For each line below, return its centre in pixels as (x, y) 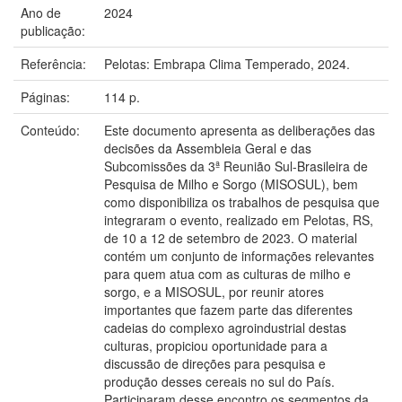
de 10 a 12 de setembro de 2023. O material (231, 237)
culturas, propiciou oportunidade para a (216, 345)
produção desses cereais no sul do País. (219, 381)
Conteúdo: (52, 130)
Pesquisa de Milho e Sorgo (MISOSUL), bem (231, 184)
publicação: (55, 30)
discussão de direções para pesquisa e (215, 363)
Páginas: (47, 96)
